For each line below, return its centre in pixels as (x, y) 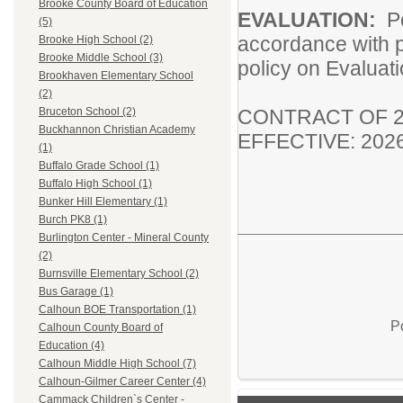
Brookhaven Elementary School (116, 76)
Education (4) (72, 346)
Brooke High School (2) (96, 40)
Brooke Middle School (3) (101, 58)
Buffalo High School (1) (95, 184)
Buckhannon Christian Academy (117, 130)
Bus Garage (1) (76, 292)
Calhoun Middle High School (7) (117, 364)
